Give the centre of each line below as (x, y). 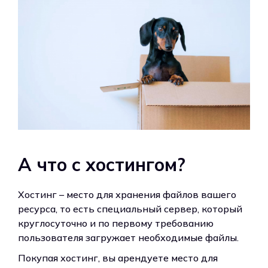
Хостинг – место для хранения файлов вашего (127, 194)
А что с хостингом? (102, 164)
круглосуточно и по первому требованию (116, 223)
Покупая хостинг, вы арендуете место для (118, 258)
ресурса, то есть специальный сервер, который (130, 208)
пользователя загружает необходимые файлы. (128, 237)
